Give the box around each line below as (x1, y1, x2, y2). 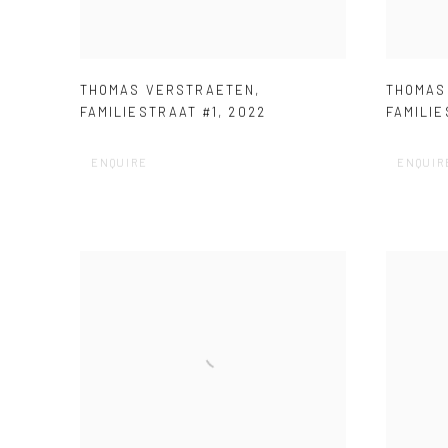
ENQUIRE (91, 155, 148, 169)
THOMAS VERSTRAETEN (80, 81, 256, 98)
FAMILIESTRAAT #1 (80, 103, 219, 120)
